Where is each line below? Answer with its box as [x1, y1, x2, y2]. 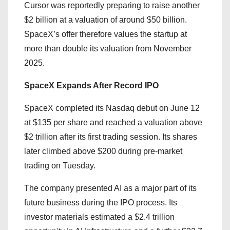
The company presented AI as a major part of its [24, 183, 197, 193]
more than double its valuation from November [24, 44, 191, 53]
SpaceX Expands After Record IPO [24, 81, 159, 90]
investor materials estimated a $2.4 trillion [24, 212, 175, 221]
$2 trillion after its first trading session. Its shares [24, 132, 197, 141]
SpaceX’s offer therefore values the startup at [24, 29, 187, 39]
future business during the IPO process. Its [24, 198, 177, 207]
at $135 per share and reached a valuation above [24, 118, 202, 127]
